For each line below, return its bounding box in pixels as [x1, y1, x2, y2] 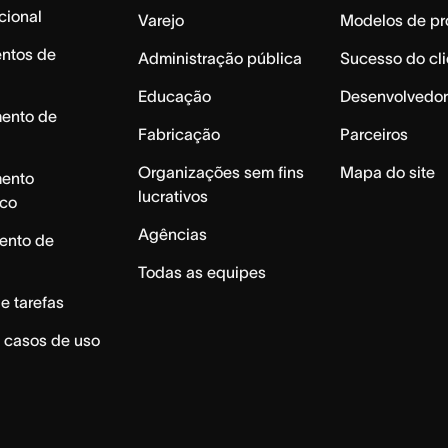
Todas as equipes [137, 263, 266, 282]
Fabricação [137, 125, 220, 144]
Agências [137, 225, 207, 244]
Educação [137, 87, 211, 106]
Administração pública [137, 49, 302, 68]
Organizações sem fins [137, 163, 304, 182]
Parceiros [340, 125, 409, 144]
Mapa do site [340, 163, 436, 182]
